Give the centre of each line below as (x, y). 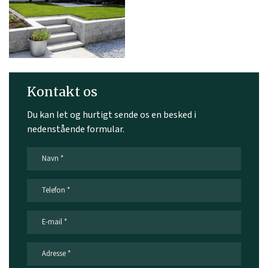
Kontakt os (62, 92)
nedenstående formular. (76, 130)
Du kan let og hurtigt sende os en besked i (112, 115)
